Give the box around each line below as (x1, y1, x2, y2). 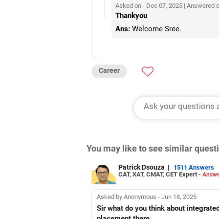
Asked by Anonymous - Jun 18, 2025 (97, 193, 197, 201)
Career (99, 66, 120, 74)
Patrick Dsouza (118, 163, 165, 171)
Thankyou (115, 11, 147, 20)
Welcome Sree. (130, 24, 181, 33)
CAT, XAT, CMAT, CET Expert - (118, 171, 202, 178)
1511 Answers (174, 164, 214, 172)
